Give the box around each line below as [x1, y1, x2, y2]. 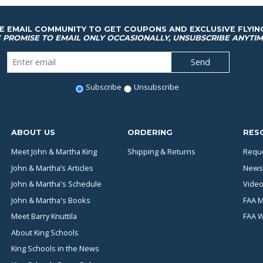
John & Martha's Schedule [11, 178, 102, 190]
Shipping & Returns [127, 146, 195, 157]
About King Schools [11, 227, 79, 238]
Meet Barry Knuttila [11, 211, 77, 222]
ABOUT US [11, 127, 55, 137]
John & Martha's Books [11, 194, 90, 205]
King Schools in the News [11, 243, 99, 254]
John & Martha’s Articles [11, 162, 93, 173]
